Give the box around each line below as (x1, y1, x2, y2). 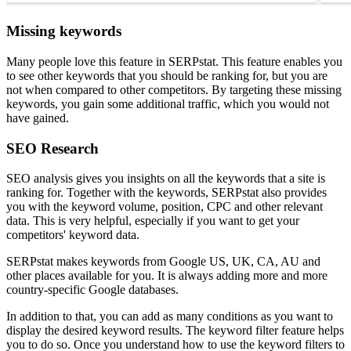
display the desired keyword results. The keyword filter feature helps (6, 324, 344, 338)
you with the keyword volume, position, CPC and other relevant (6, 200, 323, 214)
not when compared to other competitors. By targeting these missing (6, 82, 342, 96)
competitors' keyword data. (6, 228, 139, 242)
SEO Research (6, 139, 99, 157)
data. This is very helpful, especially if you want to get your (6, 214, 299, 228)
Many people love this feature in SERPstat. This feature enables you (6, 54, 342, 68)
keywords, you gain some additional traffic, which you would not (6, 96, 329, 110)
